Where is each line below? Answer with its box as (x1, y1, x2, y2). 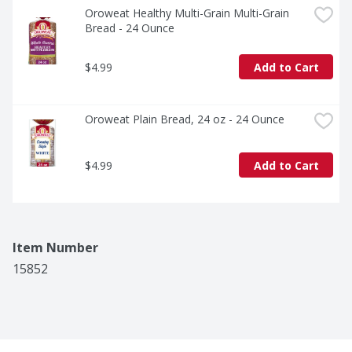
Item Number (13, 239, 98, 257)
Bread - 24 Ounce (85, 20, 174, 36)
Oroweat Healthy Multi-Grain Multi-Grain (85, 5, 289, 21)
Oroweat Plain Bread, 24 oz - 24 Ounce (85, 112, 284, 127)
